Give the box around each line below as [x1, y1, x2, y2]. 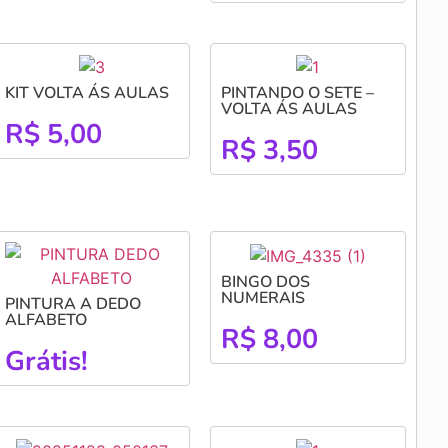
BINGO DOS [220, 270, 310, 293]
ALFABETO [4, 309, 87, 332]
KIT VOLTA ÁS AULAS [4, 82, 169, 105]
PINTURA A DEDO [4, 293, 141, 316]
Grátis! [4, 343, 88, 381]
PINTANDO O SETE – [220, 82, 374, 105]
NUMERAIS [220, 286, 305, 309]
